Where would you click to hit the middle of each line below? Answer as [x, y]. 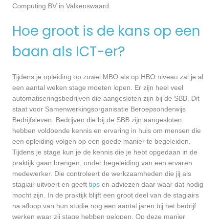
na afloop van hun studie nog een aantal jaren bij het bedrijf [104, 206]
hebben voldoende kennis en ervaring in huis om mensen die [107, 130]
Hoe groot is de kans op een [106, 31]
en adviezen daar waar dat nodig [152, 184]
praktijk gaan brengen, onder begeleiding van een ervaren [102, 163]
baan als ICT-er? [69, 52]
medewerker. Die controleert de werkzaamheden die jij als [102, 173]
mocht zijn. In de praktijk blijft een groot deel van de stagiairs [106, 195]
